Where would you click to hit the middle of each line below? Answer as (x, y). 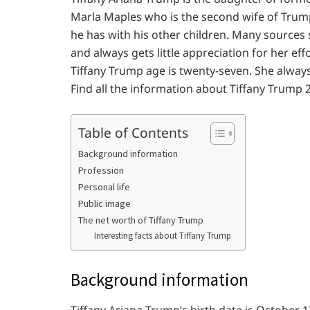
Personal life (104, 187)
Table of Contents (133, 132)
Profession (101, 170)
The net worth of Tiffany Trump (141, 220)
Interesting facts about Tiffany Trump (162, 236)
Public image (104, 203)
